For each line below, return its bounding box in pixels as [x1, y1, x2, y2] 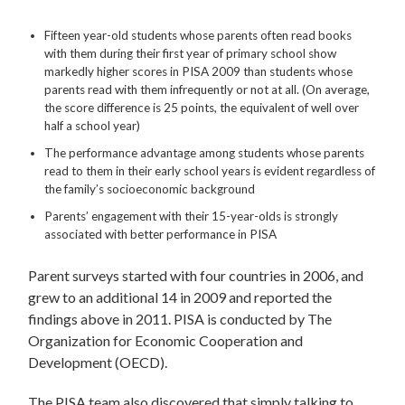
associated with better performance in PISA [44, 226, 278, 241]
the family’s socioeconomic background [44, 181, 256, 196]
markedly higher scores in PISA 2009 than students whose [44, 63, 353, 79]
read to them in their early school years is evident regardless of [44, 163, 376, 178]
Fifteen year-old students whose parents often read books [44, 27, 353, 42]
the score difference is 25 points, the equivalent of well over [44, 99, 360, 115]
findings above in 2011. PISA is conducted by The [28, 309, 333, 327]
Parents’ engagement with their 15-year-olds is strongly [44, 208, 339, 223]
